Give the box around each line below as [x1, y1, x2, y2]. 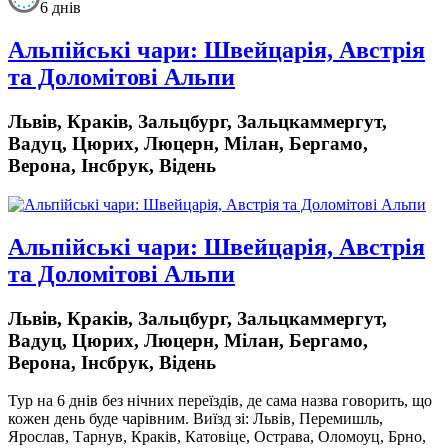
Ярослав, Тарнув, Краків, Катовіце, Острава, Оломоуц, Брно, [8, 428, 426, 446]
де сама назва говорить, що [247, 392, 432, 410]
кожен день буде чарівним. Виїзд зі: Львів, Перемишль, [8, 410, 383, 428]
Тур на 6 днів [8, 392, 102, 410]
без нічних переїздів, [102, 392, 247, 410]
